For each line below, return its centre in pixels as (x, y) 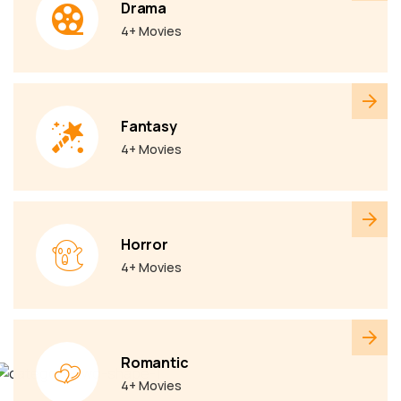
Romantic (155, 363)
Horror (145, 244)
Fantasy (149, 126)
